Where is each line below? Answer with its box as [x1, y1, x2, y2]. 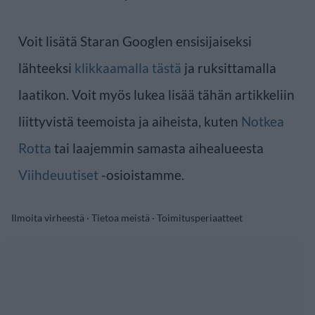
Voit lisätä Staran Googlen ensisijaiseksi [18, 32, 252, 49]
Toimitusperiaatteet [157, 211, 243, 224]
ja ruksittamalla [181, 59, 276, 76]
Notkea [241, 112, 284, 129]
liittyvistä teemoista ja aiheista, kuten [18, 112, 241, 129]
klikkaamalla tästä [75, 59, 181, 76]
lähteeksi [18, 59, 75, 76]
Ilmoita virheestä [11, 211, 84, 224]
